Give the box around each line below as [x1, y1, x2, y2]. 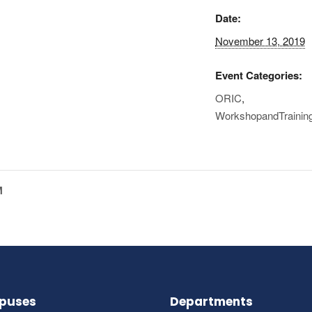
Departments [170, 292, 253, 310]
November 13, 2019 [215, 33, 305, 48]
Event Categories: [215, 68, 302, 83]
